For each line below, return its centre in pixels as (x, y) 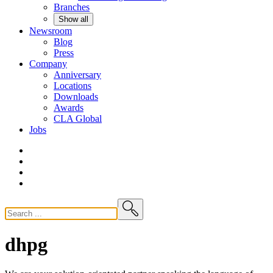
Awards (69, 108)
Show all (73, 19)
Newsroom (51, 31)
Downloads (76, 97)
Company (48, 64)
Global (89, 119)
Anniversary (77, 75)
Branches (72, 7)
